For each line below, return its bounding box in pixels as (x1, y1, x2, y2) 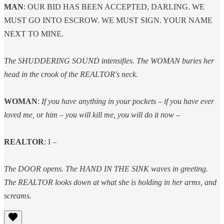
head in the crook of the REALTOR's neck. (4, 69, 140, 78)
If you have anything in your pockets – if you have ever (39, 96, 214, 105)
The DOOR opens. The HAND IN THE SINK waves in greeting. (4, 164, 208, 173)
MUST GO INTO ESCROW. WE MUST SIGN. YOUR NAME (4, 15, 212, 24)
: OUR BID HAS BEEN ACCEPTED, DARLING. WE (23, 2, 204, 11)
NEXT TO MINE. (4, 29, 67, 38)
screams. (4, 191, 33, 200)
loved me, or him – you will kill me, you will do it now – (4, 110, 180, 119)
